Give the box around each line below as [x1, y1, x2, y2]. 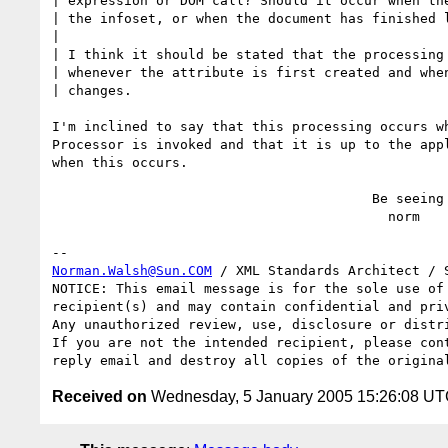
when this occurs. [52, 154, 188, 170]
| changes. [52, 82, 132, 98]
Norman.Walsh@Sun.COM [52, 262, 212, 278]
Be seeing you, [52, 190, 372, 206]
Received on [52, 387, 147, 405]
